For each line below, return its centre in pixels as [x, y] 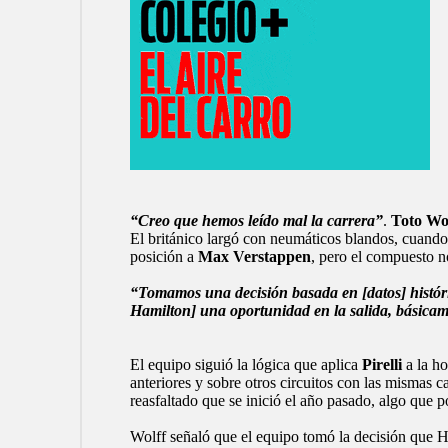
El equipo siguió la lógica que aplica [245, 365]
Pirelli [381, 365]
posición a [163, 257]
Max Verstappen [254, 257]
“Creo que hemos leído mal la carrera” [256, 221]
